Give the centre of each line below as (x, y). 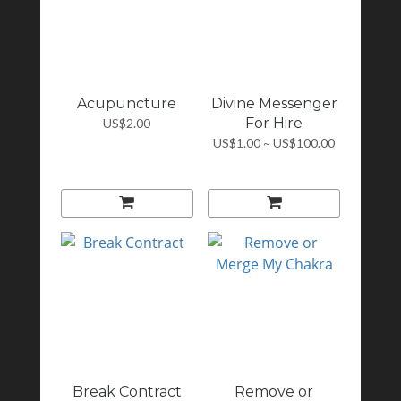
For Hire (274, 123)
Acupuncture (127, 103)
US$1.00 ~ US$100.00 (274, 142)
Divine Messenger (274, 103)
